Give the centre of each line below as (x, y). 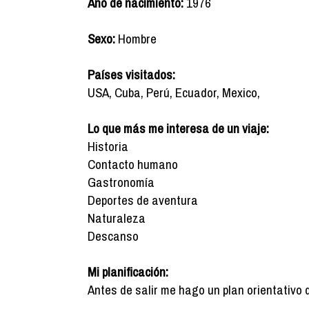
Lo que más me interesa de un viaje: (178, 128)
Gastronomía (121, 182)
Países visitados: (131, 74)
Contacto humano (133, 164)
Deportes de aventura (143, 200)
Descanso (113, 236)
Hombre (136, 39)
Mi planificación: (128, 272)
